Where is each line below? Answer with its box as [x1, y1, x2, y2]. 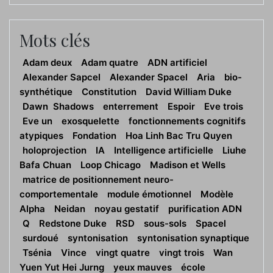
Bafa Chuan [19, 159, 71, 171]
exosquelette [62, 115, 119, 127]
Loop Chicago [80, 159, 141, 171]
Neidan [54, 203, 85, 215]
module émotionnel [107, 188, 191, 200]
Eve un [23, 115, 52, 127]
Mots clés [19, 29, 90, 52]
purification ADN [168, 203, 242, 215]
